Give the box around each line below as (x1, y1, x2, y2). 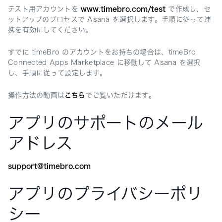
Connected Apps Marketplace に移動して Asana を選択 (8, 59, 201, 66)
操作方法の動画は (8, 92, 65, 99)
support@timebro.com (8, 163, 91, 170)
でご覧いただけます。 (85, 92, 156, 99)
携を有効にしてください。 (8, 26, 93, 34)
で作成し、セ (166, 5, 211, 13)
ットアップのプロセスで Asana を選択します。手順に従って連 (8, 16, 211, 23)
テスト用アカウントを (8, 5, 81, 13)
